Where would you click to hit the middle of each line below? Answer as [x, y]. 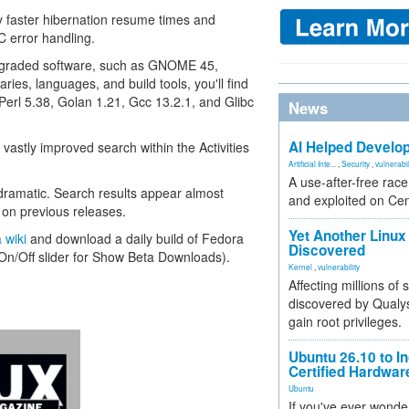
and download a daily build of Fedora [135, 238]
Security [356, 163]
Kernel [300, 267]
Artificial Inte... [312, 163]
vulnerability [339, 267]
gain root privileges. [345, 321]
